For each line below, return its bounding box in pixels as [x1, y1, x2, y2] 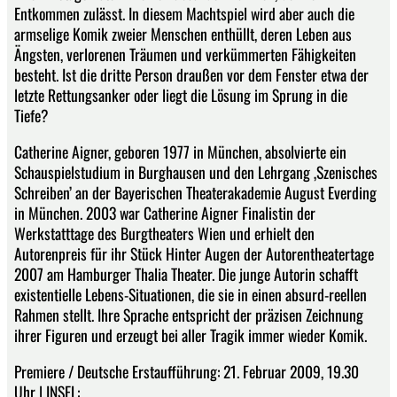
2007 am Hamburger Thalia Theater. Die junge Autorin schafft [14, 261, 358, 285]
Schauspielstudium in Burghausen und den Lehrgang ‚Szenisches [14, 160, 378, 183]
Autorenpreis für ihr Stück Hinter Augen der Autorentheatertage [14, 241, 374, 265]
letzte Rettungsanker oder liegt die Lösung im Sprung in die [14, 83, 347, 107]
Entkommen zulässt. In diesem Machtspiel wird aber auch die [14, 2, 354, 26]
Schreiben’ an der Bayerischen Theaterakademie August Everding [14, 180, 377, 204]
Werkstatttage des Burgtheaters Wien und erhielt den [14, 221, 315, 245]
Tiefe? [14, 104, 49, 128]
